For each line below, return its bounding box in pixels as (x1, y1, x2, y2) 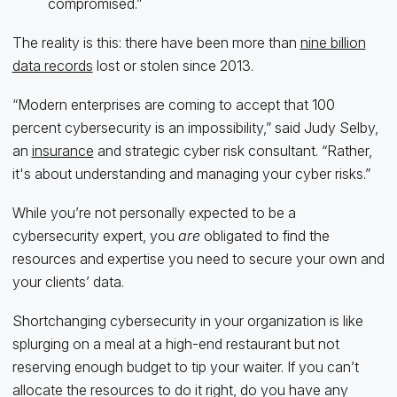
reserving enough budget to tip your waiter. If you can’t (12, 357, 359, 376)
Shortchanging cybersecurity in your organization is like (12, 311, 363, 330)
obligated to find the (199, 226, 330, 245)
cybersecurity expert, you (12, 226, 178, 245)
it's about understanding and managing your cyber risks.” (12, 164, 370, 183)
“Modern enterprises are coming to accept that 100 (12, 95, 335, 113)
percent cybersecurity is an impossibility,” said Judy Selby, (12, 118, 378, 136)
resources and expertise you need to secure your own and (12, 249, 385, 268)
